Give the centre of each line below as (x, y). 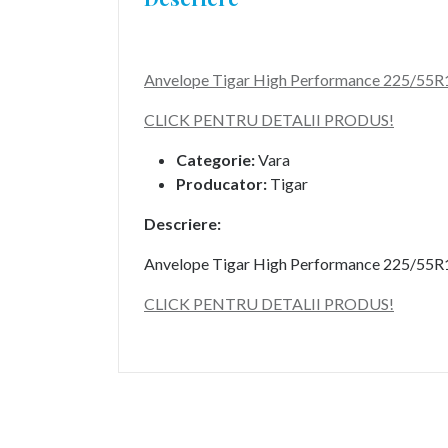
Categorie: (215, 159)
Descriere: (182, 223)
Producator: (221, 183)
